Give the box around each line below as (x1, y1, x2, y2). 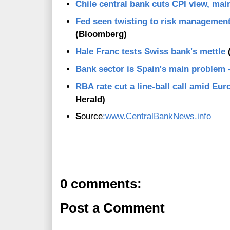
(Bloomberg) (75, 29, 127, 40)
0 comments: (60, 177, 142, 191)
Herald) (75, 94, 105, 105)
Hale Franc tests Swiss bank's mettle (75, 47, 225, 57)
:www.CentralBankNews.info (103, 111, 211, 122)
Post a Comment (60, 201, 165, 216)
